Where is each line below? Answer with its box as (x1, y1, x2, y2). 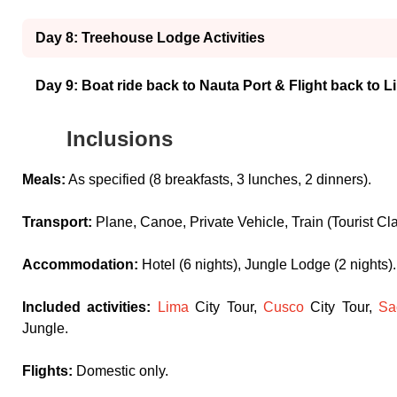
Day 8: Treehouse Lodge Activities (35, 29, 265, 45)
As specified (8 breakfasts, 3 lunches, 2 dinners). (66, 171, 371, 187)
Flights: (22, 362, 73, 378)
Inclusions (66, 126, 173, 151)
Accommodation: (22, 256, 138, 272)
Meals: (22, 171, 66, 187)
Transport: (22, 214, 92, 230)
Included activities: (22, 299, 158, 315)
